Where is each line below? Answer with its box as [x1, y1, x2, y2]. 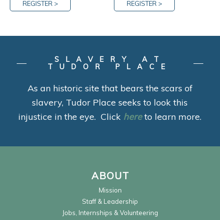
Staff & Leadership [82, 197, 138, 205]
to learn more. [142, 111, 202, 123]
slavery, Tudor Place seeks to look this [32, 97, 188, 109]
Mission [98, 186, 122, 194]
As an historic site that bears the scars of [27, 82, 192, 94]
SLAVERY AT [54, 55, 165, 64]
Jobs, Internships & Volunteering [62, 208, 158, 217]
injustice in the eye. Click [18, 111, 124, 123]
